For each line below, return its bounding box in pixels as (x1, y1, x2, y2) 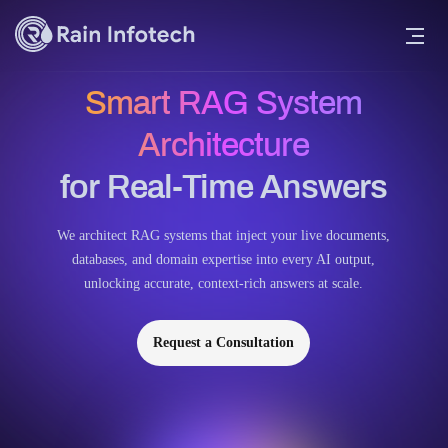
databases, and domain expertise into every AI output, (72, 252, 376, 267)
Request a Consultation (153, 335, 295, 350)
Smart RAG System (85, 85, 363, 121)
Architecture (138, 127, 310, 163)
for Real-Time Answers (60, 169, 388, 205)
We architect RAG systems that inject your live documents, (57, 228, 391, 243)
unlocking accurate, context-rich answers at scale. (84, 276, 364, 291)
